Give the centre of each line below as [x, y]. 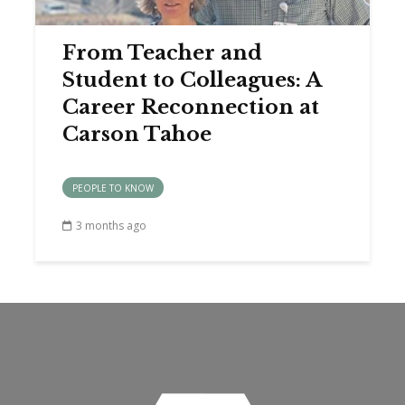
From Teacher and [162, 53]
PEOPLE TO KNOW [113, 188]
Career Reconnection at [191, 107]
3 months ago [111, 225]
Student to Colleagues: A [192, 80]
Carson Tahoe [137, 134]
